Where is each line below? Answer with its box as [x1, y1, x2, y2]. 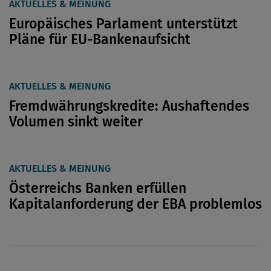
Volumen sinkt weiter [9, 113, 143, 130]
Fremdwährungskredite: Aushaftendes [9, 97, 249, 114]
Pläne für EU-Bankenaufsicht [9, 30, 191, 48]
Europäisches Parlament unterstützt [9, 15, 238, 32]
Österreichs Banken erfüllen [9, 179, 186, 197]
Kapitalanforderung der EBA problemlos [9, 195, 262, 212]
